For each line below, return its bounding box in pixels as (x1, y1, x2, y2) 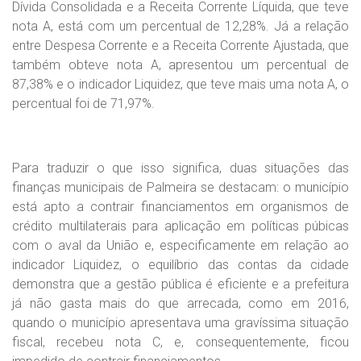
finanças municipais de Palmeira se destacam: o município (12, 179, 349, 195)
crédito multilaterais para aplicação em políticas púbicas (12, 218, 349, 234)
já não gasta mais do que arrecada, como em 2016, (12, 295, 349, 311)
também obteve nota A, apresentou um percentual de (12, 56, 349, 73)
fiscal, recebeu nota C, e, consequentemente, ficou (12, 334, 349, 350)
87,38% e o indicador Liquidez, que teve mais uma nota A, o (12, 76, 349, 92)
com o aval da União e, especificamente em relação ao (12, 237, 349, 253)
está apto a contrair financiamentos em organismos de (12, 198, 349, 214)
